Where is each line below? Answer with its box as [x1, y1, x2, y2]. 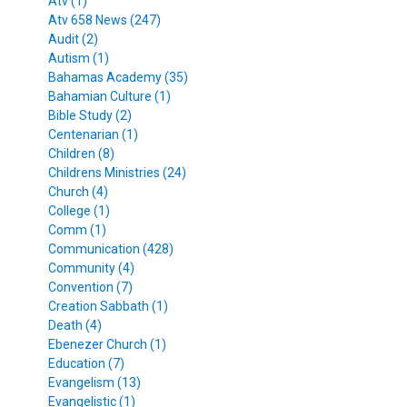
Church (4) [48, 184, 109, 199]
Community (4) [48, 260, 135, 275]
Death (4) [48, 317, 103, 333]
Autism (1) [48, 50, 110, 65]
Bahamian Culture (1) [48, 88, 172, 104]
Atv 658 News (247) [48, 12, 162, 27]
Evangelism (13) [48, 374, 142, 390]
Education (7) [48, 355, 125, 371]
